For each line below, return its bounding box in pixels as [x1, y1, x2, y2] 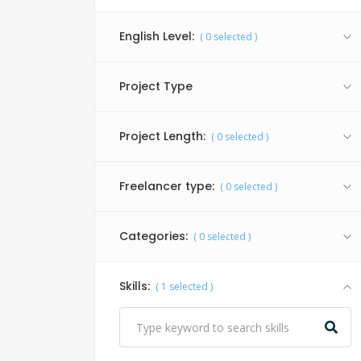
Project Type [119, 78, 193, 94]
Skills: [119, 278, 150, 294]
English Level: [119, 28, 194, 44]
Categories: [119, 228, 188, 244]
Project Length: [119, 128, 205, 144]
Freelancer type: [119, 178, 214, 194]
